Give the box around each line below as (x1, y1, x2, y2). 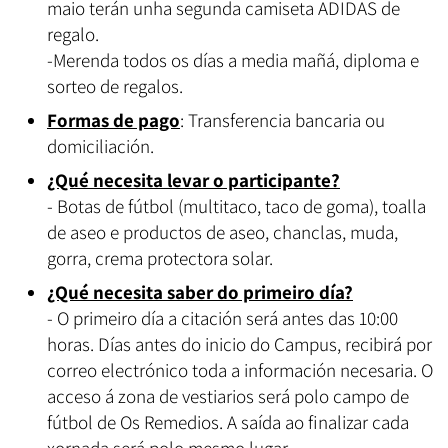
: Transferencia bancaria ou (180, 108, 385, 132)
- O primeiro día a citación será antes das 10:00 (47, 306, 398, 330)
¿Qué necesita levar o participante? (47, 168, 340, 192)
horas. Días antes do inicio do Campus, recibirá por (47, 332, 432, 356)
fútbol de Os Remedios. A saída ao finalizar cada (47, 410, 409, 434)
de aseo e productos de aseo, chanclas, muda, (47, 220, 398, 244)
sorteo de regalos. (47, 74, 183, 98)
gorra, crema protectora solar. (47, 246, 273, 270)
